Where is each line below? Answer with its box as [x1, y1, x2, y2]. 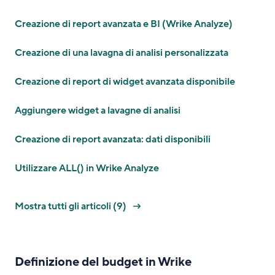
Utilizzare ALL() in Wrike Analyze [15, 161, 159, 175]
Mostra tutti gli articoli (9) [15, 199, 128, 213]
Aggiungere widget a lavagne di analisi [15, 104, 180, 117]
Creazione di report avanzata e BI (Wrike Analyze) [15, 17, 233, 31]
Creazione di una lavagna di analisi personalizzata [15, 46, 228, 60]
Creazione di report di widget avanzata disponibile [15, 75, 235, 88]
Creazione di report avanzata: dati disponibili [15, 133, 211, 146]
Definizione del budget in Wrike [15, 254, 192, 270]
